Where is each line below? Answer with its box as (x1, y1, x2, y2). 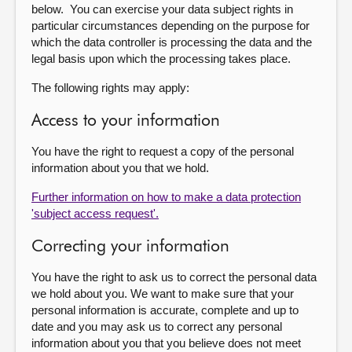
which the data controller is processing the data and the (31, 35, 312, 49)
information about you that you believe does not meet (31, 336, 301, 350)
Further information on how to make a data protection (31, 190, 301, 203)
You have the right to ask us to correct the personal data (31, 270, 317, 284)
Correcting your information (31, 239, 229, 255)
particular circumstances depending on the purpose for (31, 19, 310, 32)
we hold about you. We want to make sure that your (31, 287, 294, 300)
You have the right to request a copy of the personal (31, 145, 294, 158)
